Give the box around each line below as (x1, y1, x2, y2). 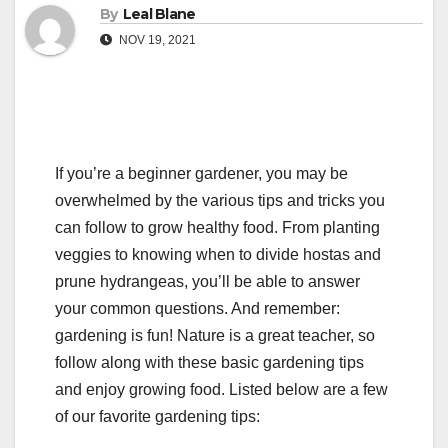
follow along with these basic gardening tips (55, 354, 364, 372)
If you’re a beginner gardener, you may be (55, 165, 348, 183)
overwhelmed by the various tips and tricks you (55, 192, 385, 210)
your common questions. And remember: (55, 300, 340, 318)
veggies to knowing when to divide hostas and (55, 246, 381, 264)
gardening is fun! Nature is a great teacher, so (55, 327, 375, 345)
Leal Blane (122, 5, 196, 24)
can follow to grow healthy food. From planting (55, 219, 380, 237)
